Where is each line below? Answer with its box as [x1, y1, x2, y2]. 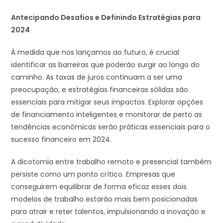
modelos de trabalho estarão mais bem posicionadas [11, 194, 198, 204]
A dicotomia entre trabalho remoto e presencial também [11, 156, 212, 167]
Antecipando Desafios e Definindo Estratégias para [11, 12, 201, 22]
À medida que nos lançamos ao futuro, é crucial [11, 47, 180, 57]
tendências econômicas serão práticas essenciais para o [11, 121, 211, 132]
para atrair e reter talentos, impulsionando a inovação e [11, 206, 206, 217]
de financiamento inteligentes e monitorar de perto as [11, 109, 203, 119]
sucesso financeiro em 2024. [11, 134, 112, 144]
